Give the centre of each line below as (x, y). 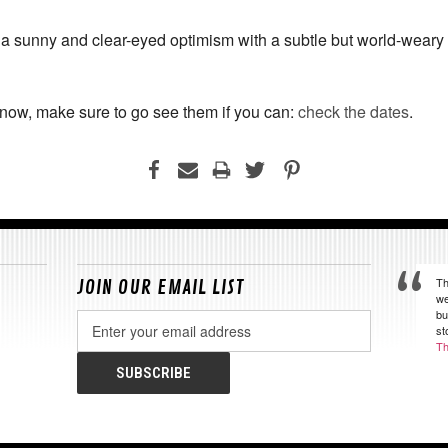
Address (103, 341)
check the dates (353, 111)
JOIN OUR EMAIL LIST (161, 287)
